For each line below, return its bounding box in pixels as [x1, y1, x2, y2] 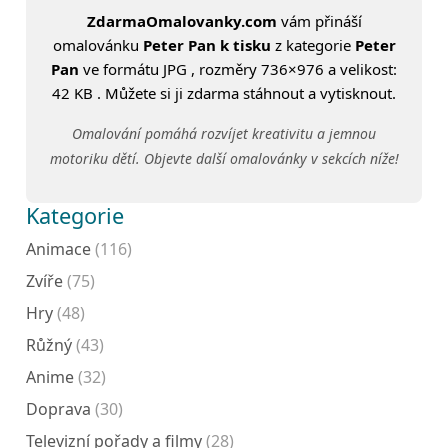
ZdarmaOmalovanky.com [86, 10, 277, 31]
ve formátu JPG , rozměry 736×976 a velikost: [79, 58, 397, 79]
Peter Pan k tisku [142, 34, 271, 55]
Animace [26, 237, 91, 260]
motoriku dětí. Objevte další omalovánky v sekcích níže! [49, 148, 399, 168]
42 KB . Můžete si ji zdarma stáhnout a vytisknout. [52, 82, 396, 103]
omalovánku [52, 34, 143, 55]
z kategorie [270, 34, 355, 55]
